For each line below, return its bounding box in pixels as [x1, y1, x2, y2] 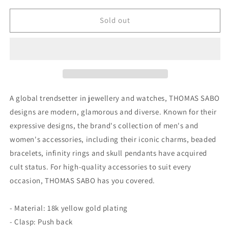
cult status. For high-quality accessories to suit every [10, 161, 192, 172]
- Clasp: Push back [10, 216, 73, 226]
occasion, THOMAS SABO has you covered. [10, 175, 155, 185]
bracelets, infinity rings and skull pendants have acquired [10, 148, 207, 158]
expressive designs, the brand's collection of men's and [10, 120, 199, 130]
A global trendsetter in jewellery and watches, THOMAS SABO [10, 93, 220, 103]
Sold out [100, 15, 130, 25]
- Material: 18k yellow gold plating [10, 203, 128, 213]
